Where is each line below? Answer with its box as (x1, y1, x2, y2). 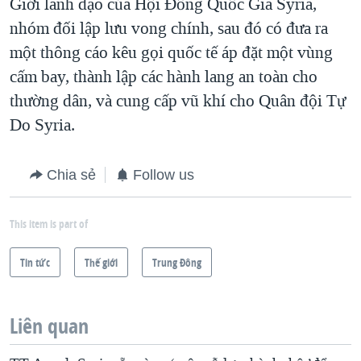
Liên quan (10, 312, 89, 341)
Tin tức (20, 255, 50, 271)
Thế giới (85, 255, 118, 271)
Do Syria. (10, 114, 75, 137)
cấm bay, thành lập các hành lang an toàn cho (10, 65, 317, 89)
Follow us (133, 167, 194, 184)
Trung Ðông (152, 255, 201, 271)
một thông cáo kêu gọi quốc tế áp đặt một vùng (10, 41, 333, 64)
